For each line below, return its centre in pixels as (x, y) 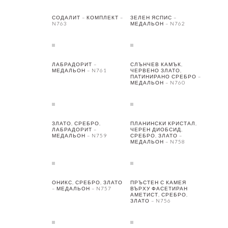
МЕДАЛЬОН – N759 (79, 136)
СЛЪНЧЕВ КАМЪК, (156, 64)
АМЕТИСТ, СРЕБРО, (159, 195)
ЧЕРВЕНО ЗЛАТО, (156, 70)
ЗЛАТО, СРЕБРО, (76, 123)
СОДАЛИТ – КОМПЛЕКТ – (88, 18)
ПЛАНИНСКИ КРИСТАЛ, (163, 123)
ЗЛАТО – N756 (150, 201)
